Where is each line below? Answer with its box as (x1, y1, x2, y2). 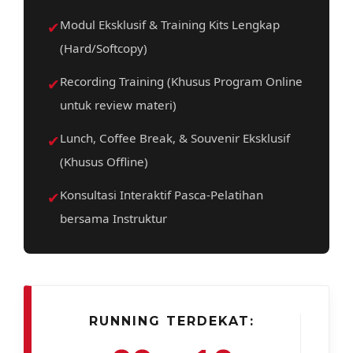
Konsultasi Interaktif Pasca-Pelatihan (60, 186, 263, 203)
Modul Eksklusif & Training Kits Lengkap (60, 16, 280, 32)
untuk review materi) (60, 96, 176, 113)
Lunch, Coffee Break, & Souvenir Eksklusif (60, 129, 290, 146)
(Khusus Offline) (60, 153, 148, 169)
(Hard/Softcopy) (60, 39, 147, 56)
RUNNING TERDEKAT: (89, 313, 255, 329)
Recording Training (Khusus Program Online (60, 72, 303, 89)
